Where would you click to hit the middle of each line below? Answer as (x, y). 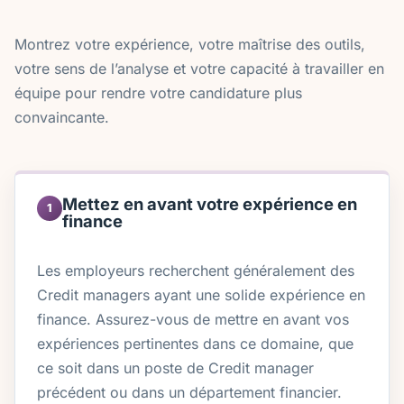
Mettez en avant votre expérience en (210, 203)
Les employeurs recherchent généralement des (196, 270)
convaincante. (62, 118)
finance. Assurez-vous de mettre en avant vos (193, 319)
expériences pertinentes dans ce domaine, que (195, 343)
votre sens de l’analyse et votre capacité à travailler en (199, 69)
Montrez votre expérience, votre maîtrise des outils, (190, 45)
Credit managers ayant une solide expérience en (201, 294)
